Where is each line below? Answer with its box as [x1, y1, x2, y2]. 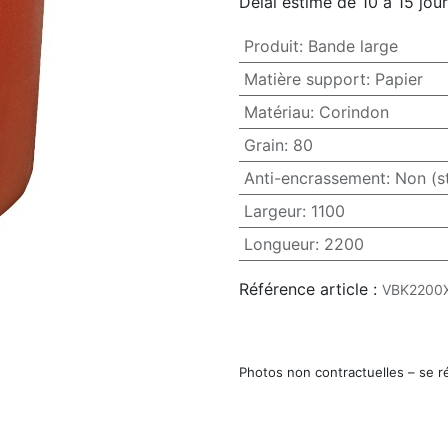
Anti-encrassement [243, 168, 386, 189]
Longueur [243, 234, 315, 255]
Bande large [307, 36, 398, 57]
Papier [374, 69, 423, 90]
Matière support [243, 69, 366, 90]
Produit [243, 36, 299, 57]
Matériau [243, 102, 310, 123]
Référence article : [239, 279, 377, 300]
